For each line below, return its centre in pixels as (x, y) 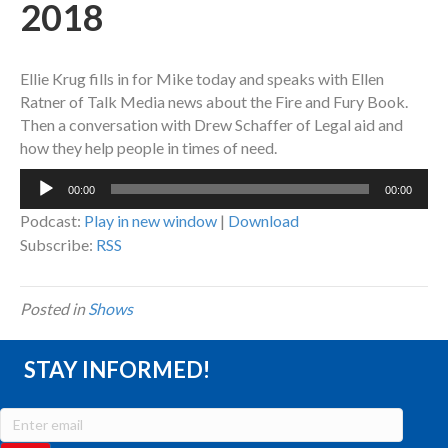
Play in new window (150, 221)
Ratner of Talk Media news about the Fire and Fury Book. (214, 102)
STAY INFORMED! (117, 370)
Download (263, 221)
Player (41, 203)
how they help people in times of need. (148, 148)
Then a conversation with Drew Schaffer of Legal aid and (211, 125)
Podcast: (52, 221)
